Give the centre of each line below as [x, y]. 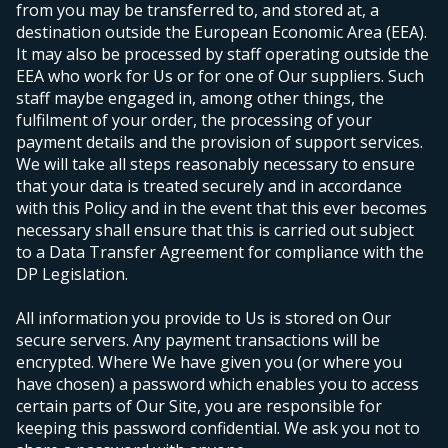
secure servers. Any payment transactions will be [198, 340]
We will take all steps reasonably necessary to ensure [215, 164]
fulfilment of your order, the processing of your [194, 120]
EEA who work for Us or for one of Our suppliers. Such [220, 76]
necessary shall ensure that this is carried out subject [215, 230]
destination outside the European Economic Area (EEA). [221, 32]
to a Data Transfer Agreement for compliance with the [220, 252]
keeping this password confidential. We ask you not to [218, 428]
